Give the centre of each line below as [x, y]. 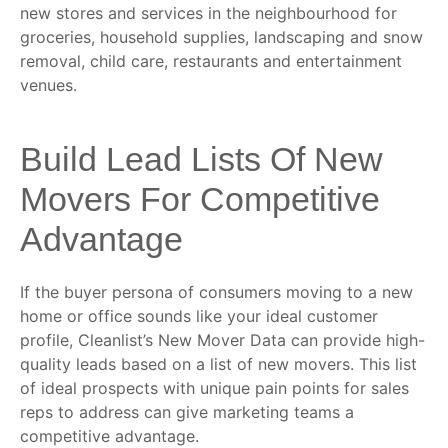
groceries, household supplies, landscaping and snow [221, 36]
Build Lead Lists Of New [201, 158]
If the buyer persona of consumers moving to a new [216, 291]
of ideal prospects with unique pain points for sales [214, 387]
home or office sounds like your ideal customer [199, 315]
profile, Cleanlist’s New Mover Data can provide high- [222, 339]
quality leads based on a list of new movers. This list [218, 363]
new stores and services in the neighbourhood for [208, 12]
